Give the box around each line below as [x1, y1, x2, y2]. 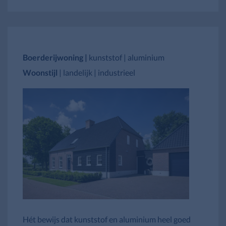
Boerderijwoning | [23, 52, 89, 62]
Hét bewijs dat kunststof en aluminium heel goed [23, 214, 191, 224]
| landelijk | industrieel [59, 67, 135, 77]
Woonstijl [23, 67, 59, 77]
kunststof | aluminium [89, 52, 164, 62]
